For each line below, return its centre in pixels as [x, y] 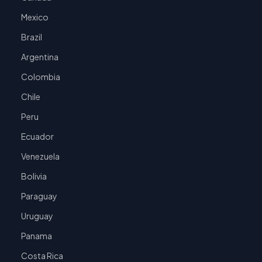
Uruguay [37, 216]
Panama [37, 236]
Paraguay [39, 196]
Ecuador [37, 136]
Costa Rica [42, 256]
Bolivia [34, 176]
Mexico [35, 17]
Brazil [32, 37]
